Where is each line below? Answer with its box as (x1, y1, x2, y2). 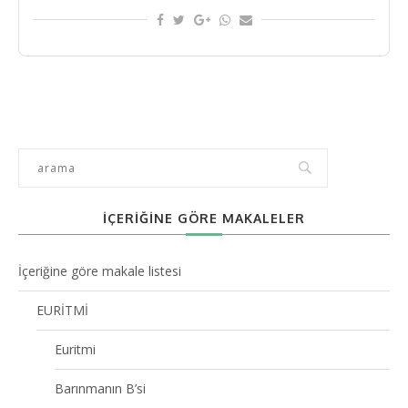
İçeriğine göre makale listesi (18, 261, 181, 280)
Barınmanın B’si (55, 379, 146, 397)
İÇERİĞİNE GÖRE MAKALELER (103, 209, 305, 226)
